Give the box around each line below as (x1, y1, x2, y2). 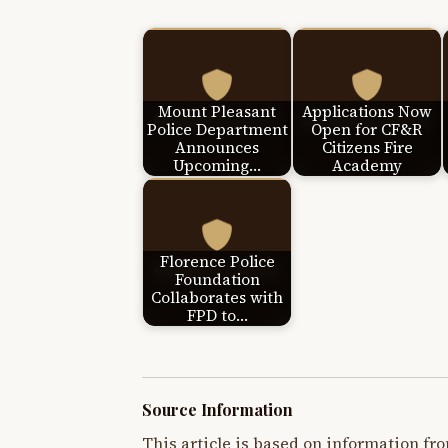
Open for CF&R (311, 118, 423, 140)
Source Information (142, 399, 293, 421)
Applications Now (302, 100, 432, 122)
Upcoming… (173, 154, 261, 176)
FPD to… (186, 304, 248, 326)
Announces (175, 136, 259, 158)
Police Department (146, 118, 288, 140)
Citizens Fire (321, 136, 413, 158)
